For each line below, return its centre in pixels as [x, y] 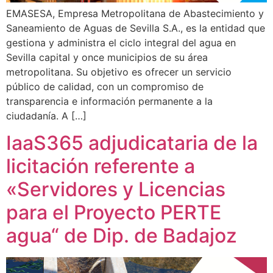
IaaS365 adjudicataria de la [132, 143]
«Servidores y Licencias [116, 190]
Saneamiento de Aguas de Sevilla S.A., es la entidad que [136, 28]
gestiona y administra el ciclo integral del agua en [121, 43]
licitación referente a [101, 166]
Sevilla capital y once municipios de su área [107, 58]
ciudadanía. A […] [46, 116]
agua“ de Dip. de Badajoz [122, 236]
